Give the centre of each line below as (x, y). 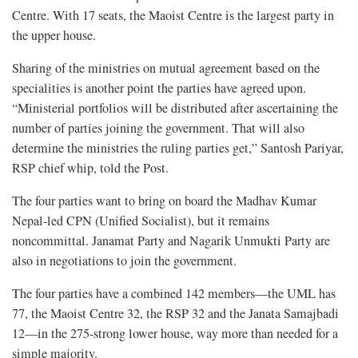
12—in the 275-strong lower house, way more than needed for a (175, 333)
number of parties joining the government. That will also (158, 127)
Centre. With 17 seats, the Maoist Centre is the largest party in (173, 15)
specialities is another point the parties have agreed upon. (159, 88)
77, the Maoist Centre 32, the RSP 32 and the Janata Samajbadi (175, 313)
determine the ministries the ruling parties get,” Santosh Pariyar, (178, 147)
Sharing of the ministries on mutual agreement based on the (166, 68)
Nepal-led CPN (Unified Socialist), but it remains (141, 220)
